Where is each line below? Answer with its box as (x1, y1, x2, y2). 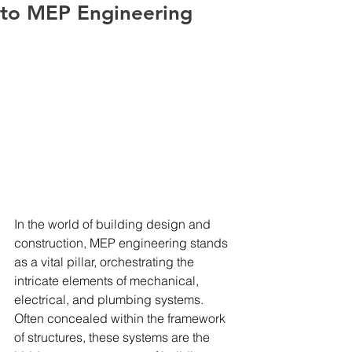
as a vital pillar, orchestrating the (14, 253, 197, 269)
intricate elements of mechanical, (14, 272, 202, 288)
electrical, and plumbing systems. (14, 291, 207, 307)
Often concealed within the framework (14, 310, 229, 326)
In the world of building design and (14, 215, 214, 232)
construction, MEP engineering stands (14, 234, 231, 251)
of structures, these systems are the (14, 328, 213, 345)
